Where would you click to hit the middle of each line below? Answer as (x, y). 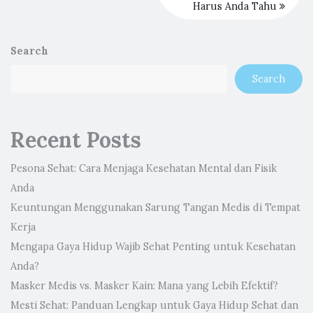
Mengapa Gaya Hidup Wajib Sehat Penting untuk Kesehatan (153, 247)
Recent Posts (76, 140)
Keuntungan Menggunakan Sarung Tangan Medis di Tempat (155, 208)
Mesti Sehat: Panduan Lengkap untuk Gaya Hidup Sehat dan (154, 305)
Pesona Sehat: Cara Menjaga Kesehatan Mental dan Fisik (144, 168)
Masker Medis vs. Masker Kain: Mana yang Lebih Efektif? (144, 286)
